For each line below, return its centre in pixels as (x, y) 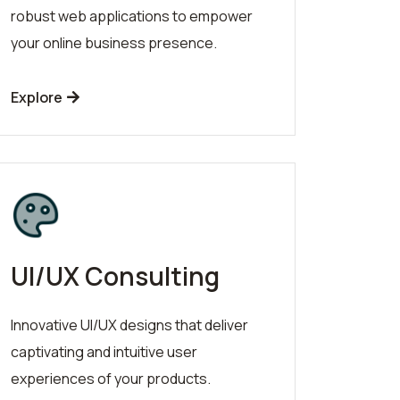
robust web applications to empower (132, 16)
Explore (38, 97)
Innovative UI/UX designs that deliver (129, 325)
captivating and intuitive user (104, 351)
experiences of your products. (111, 378)
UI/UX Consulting (115, 275)
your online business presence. (114, 42)
